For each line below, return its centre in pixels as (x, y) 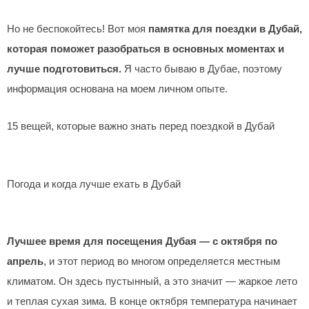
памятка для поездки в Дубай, (225, 29)
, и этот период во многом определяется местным (162, 262)
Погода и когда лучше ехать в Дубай (94, 184)
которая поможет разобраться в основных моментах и (146, 49)
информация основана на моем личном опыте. (117, 89)
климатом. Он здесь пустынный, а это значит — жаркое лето (152, 282)
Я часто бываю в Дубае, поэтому (202, 69)
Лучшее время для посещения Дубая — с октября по (142, 242)
